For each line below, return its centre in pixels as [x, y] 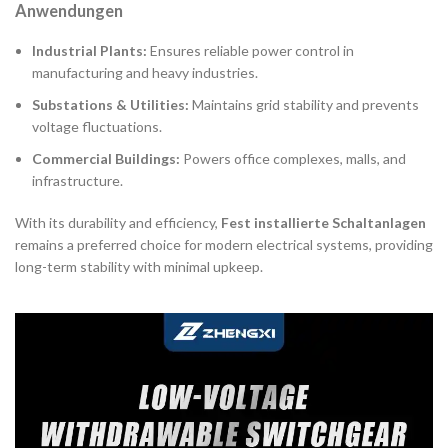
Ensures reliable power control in [250, 51]
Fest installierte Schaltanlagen [323, 223]
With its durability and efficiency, [118, 223]
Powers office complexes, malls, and [293, 159]
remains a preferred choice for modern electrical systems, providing [224, 245]
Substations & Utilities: [110, 105]
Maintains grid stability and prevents [304, 105]
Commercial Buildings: [106, 159]
